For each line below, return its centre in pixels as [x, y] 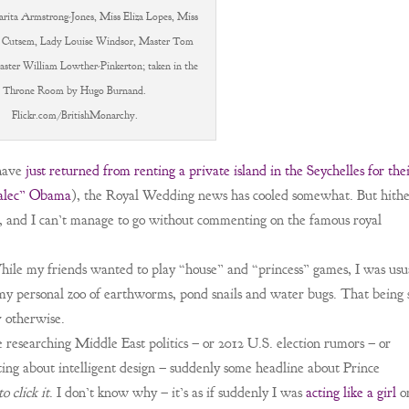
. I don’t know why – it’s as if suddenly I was [178, 393]
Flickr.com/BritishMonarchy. [74, 115]
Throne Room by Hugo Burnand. [75, 90]
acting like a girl [351, 393]
